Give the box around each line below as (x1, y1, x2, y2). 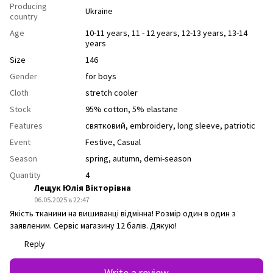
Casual (117, 136, 141, 147)
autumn (113, 152, 140, 164)
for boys (85, 70, 116, 82)
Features (10, 119, 43, 131)
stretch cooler (85, 87, 138, 98)
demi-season (144, 152, 191, 164)
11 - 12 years (132, 27, 177, 38)
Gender (10, 70, 37, 82)
